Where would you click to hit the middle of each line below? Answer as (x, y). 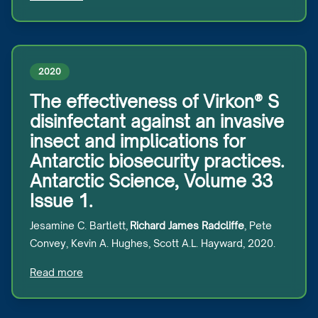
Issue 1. (61, 201)
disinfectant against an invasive (157, 121)
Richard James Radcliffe (186, 225)
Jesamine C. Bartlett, (79, 225)
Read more (56, 272)
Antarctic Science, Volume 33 (151, 181)
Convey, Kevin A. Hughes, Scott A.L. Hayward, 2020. (153, 243)
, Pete (258, 225)
